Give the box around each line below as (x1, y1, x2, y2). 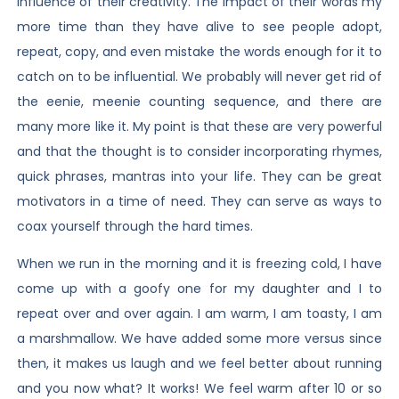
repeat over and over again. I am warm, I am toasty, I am (16, 305, 383, 323)
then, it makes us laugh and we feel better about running (16, 354, 383, 373)
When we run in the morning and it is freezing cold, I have (16, 255, 383, 273)
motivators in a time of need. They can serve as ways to (16, 191, 383, 210)
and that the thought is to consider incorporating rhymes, (16, 142, 383, 160)
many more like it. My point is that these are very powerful (16, 117, 383, 135)
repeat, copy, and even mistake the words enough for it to (16, 42, 383, 61)
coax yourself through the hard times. (16, 216, 253, 235)
